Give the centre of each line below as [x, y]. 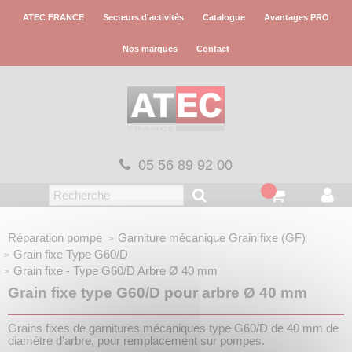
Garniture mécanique [172, 237]
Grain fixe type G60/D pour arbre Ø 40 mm [158, 292]
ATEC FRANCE [53, 17]
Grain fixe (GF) [266, 237]
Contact [213, 49]
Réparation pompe [55, 237]
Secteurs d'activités [143, 17]
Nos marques [150, 49]
